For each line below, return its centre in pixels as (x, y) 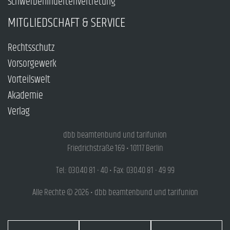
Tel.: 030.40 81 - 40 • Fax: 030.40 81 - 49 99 (115, 171)
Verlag (19, 112)
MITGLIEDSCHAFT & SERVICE (66, 23)
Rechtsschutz (31, 48)
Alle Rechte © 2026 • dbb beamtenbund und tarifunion (115, 193)
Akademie (25, 96)
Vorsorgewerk (32, 64)
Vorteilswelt (29, 80)
